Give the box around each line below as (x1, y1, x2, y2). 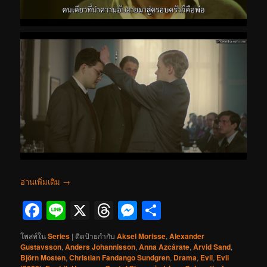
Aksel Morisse (117, 230, 166, 241)
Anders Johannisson (65, 241, 136, 252)
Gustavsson (20, 241, 62, 252)
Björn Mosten (20, 252, 66, 263)
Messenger (137, 196, 233, 224)
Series (48, 230, 70, 241)
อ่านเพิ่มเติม (20, 175, 63, 187)
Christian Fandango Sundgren (69, 252, 170, 263)
